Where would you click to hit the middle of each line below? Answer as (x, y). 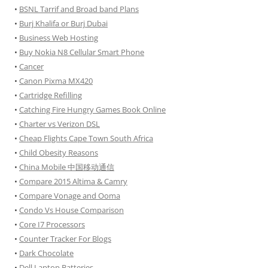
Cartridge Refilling (51, 95)
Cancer (31, 66)
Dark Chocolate (46, 253)
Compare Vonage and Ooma (70, 196)
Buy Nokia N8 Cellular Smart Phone (82, 52)
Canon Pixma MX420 (56, 81)
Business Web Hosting (59, 38)
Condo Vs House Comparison (71, 210)
